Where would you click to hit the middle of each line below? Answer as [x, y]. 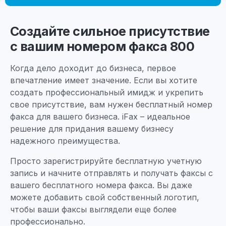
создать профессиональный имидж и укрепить [107, 92]
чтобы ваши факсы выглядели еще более [93, 209]
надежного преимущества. [65, 140]
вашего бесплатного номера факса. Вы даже [101, 185]
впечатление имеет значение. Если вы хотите [104, 80]
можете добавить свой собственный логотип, [105, 197]
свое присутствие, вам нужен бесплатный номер [111, 104]
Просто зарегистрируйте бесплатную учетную [106, 161]
